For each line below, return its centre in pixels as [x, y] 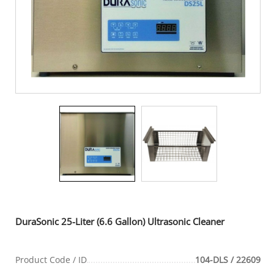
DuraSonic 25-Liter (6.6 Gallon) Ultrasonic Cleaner [120, 221]
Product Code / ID [51, 259]
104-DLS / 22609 [228, 259]
